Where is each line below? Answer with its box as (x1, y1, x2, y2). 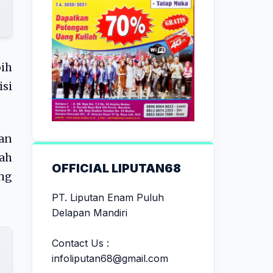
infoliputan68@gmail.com (52, 252, 168, 264)
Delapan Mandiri (52, 206, 127, 219)
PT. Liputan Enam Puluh (52, 191, 164, 204)
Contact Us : (52, 236, 109, 249)
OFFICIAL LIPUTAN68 (52, 160, 181, 175)
